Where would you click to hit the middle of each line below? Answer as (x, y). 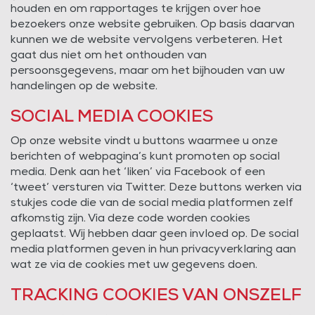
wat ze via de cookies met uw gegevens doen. (134, 265)
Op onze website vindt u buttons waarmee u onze (144, 141)
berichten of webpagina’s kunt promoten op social (145, 157)
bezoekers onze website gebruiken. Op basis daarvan (153, 25)
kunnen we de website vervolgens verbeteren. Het (147, 40)
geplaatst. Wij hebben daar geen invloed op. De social (155, 234)
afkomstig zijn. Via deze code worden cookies (130, 219)
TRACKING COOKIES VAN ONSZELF (156, 296)
